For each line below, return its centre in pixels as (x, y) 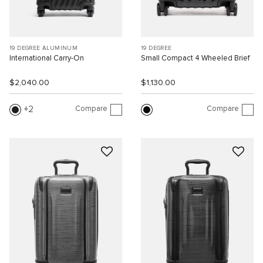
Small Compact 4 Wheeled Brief (195, 59)
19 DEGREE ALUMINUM (44, 48)
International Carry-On (47, 59)
